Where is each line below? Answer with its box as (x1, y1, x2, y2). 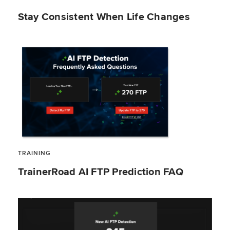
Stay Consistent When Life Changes (17, 9, 190, 25)
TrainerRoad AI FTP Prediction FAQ (17, 163, 183, 179)
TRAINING (17, 148, 51, 157)
